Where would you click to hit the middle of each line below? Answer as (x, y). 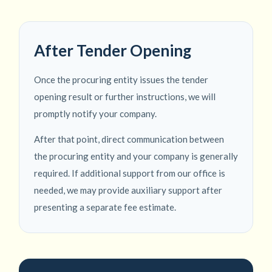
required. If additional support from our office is (130, 173)
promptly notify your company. (95, 114)
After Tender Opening (113, 51)
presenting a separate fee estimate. (105, 207)
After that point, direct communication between (129, 139)
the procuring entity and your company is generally (136, 156)
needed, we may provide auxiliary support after (128, 190)
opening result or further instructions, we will (125, 97)
